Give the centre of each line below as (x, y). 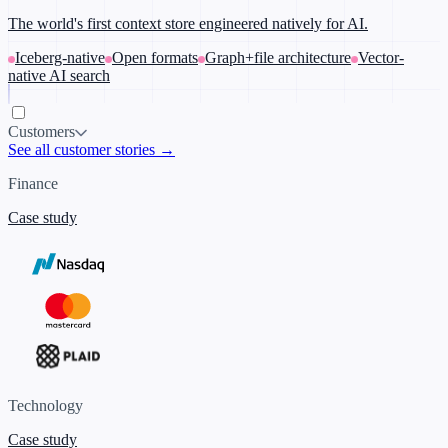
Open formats (155, 57)
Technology (45, 405)
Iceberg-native (60, 57)
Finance (33, 183)
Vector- (381, 57)
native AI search (59, 75)
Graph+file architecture (278, 57)
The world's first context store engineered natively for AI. (188, 23)
